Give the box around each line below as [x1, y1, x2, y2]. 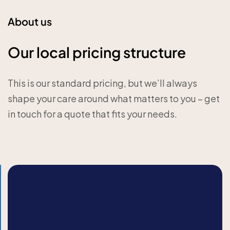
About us [8, 15, 52, 28]
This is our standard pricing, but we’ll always [8, 77, 197, 89]
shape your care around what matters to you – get [8, 92, 220, 104]
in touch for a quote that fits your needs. [8, 108, 177, 120]
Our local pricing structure [8, 43, 186, 61]
